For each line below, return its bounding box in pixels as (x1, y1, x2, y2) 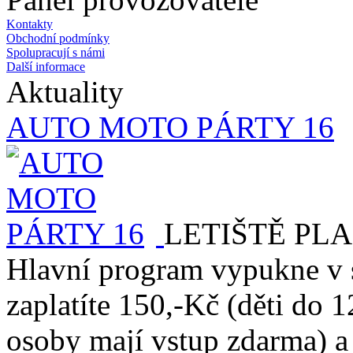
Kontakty (6, 17, 53, 31)
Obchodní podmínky (6, 31, 110, 45)
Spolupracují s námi (6, 45, 105, 59)
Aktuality (6, 74, 124, 109)
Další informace (6, 59, 85, 73)
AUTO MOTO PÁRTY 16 (6, 110, 334, 144)
